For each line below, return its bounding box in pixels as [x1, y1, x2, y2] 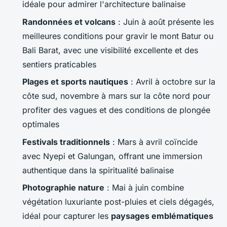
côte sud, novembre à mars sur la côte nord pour [22, 91, 210, 101]
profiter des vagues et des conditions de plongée [22, 105, 210, 116]
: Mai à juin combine [104, 182, 184, 193]
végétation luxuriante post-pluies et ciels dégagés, [22, 197, 214, 207]
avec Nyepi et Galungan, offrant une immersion [22, 150, 202, 161]
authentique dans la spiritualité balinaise [22, 165, 174, 175]
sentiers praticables [22, 59, 96, 69]
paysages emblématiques [111, 211, 213, 221]
